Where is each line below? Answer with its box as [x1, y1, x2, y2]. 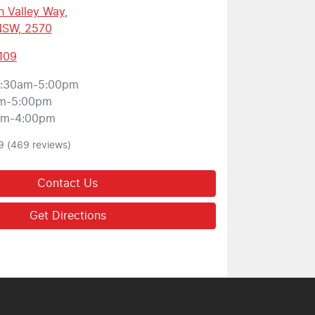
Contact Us [37, 178, 98, 190]
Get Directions [29, 210, 106, 222]
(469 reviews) [6, 141, 71, 151]
